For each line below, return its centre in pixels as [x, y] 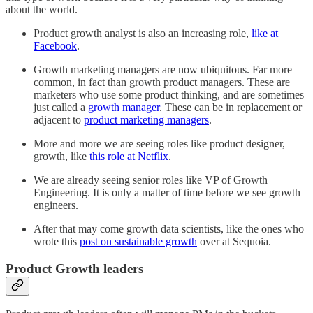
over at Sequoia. [234, 242]
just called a [61, 108]
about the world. [42, 10]
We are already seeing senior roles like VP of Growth [151, 180]
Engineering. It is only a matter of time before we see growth [167, 193]
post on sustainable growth [138, 242]
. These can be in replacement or [231, 108]
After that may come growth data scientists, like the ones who [169, 229]
